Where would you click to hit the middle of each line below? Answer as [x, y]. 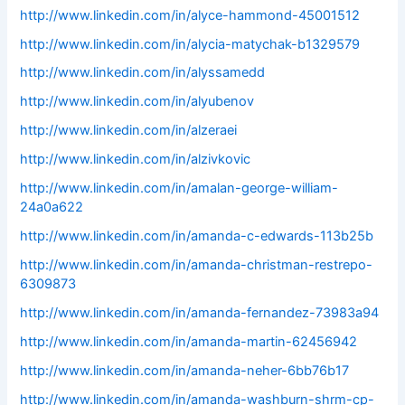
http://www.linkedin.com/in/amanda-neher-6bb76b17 [185, 370]
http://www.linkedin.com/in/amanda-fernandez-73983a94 [200, 313]
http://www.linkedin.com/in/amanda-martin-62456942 [189, 341]
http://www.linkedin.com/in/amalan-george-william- [179, 188]
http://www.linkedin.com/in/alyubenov [137, 102]
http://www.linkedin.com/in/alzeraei [129, 131]
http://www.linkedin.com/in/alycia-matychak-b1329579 [190, 44]
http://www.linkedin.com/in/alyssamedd [143, 73]
